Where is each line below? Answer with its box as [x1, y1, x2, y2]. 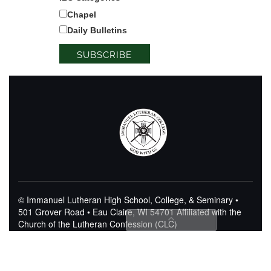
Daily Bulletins [67, 25, 127, 35]
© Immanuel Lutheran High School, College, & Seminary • [18, 193, 238, 206]
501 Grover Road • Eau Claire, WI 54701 [18, 205, 174, 218]
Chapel [67, 9, 96, 19]
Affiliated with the [174, 205, 241, 218]
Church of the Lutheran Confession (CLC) [18, 217, 177, 230]
